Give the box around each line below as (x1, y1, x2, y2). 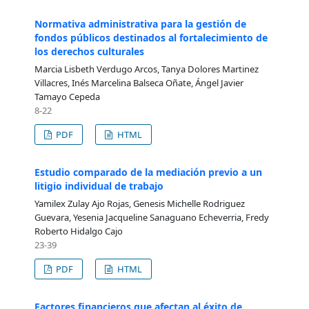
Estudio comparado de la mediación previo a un (34, 165, 262, 179)
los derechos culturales (34, 45, 144, 58)
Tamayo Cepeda (34, 90, 100, 103)
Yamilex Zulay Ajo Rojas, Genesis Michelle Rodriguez (34, 197, 245, 210)
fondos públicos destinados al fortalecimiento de (34, 31, 268, 44)
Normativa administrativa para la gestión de (34, 17, 246, 30)
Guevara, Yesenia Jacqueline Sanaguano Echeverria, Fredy (34, 210, 269, 223)
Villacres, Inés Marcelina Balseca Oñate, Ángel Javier (34, 76, 243, 89)
